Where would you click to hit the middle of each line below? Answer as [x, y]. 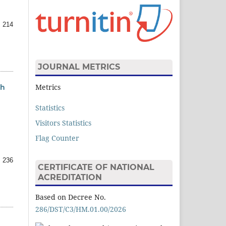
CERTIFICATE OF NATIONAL [96, 167]
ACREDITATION [70, 177]
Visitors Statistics [63, 123]
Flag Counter [57, 138]
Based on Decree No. [71, 197]
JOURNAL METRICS [79, 67]
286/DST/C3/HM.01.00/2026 [81, 209]
